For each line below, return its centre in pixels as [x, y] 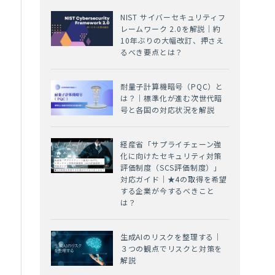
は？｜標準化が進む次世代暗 [171, 98]
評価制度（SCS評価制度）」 [171, 168]
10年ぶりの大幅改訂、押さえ [172, 41]
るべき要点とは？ [152, 52]
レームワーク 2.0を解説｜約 [170, 29]
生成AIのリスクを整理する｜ [171, 237]
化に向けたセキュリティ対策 [171, 156]
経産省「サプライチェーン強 [171, 144]
